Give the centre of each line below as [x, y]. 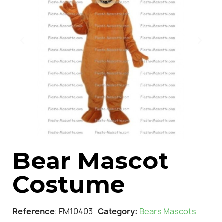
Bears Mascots [168, 211]
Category [116, 211]
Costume [69, 184]
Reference [33, 211]
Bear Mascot [91, 160]
